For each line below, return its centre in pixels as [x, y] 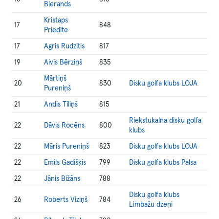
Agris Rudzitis [65, 46]
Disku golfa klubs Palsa [163, 163]
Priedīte [56, 30]
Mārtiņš [55, 79]
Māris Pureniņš [67, 147]
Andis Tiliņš [61, 105]
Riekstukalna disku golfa [165, 121]
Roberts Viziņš [66, 200]
